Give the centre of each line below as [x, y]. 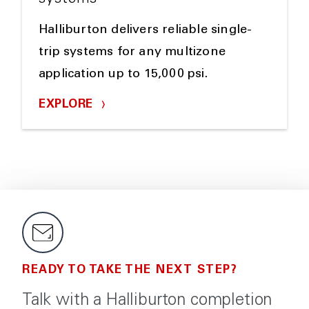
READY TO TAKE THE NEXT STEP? [130, 271]
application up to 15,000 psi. [123, 75]
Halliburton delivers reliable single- [146, 31]
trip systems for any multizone [132, 53]
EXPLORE [68, 106]
